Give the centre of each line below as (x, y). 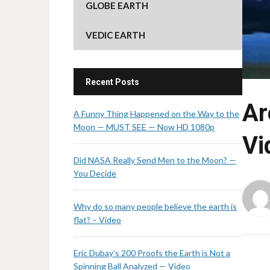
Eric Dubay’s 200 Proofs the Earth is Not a (152, 253)
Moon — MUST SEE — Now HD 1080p (144, 127)
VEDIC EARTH (115, 35)
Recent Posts (112, 82)
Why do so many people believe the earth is (155, 206)
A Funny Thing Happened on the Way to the (156, 114)
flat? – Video (97, 220)
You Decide (95, 173)
